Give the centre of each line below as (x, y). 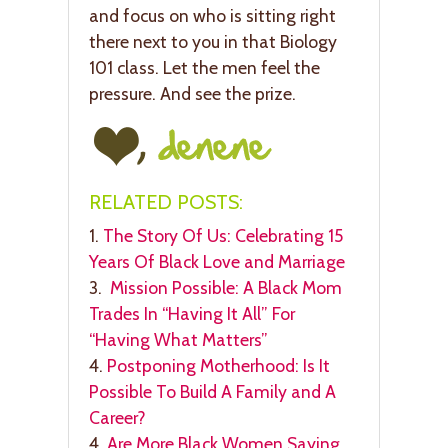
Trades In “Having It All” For (192, 314)
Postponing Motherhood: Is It (218, 366)
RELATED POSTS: (166, 202)
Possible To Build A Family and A (212, 392)
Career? (117, 418)
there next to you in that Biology (213, 42)
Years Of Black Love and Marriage (217, 262)
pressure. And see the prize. (192, 94)
